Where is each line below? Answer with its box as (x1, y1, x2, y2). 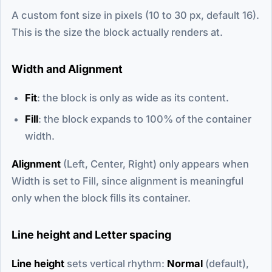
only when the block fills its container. (12, 191, 191, 204)
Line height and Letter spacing (12, 228, 171, 241)
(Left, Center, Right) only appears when (61, 157, 249, 170)
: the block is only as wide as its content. (37, 91, 229, 104)
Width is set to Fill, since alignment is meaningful (12, 174, 243, 187)
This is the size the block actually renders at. (12, 25, 223, 38)
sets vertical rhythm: (64, 257, 167, 270)
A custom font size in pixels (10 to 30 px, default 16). (12, 8, 259, 21)
